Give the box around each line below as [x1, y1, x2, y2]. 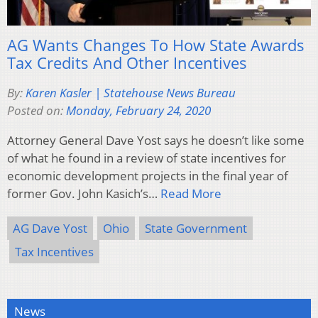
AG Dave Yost [13, 220, 87, 237]
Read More [160, 185, 221, 202]
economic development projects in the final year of [7, 168, 288, 185]
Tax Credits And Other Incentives [7, 52, 247, 74]
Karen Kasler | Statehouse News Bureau [26, 84, 236, 102]
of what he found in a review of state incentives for [7, 150, 286, 167]
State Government [145, 220, 247, 237]
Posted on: [7, 102, 66, 119]
